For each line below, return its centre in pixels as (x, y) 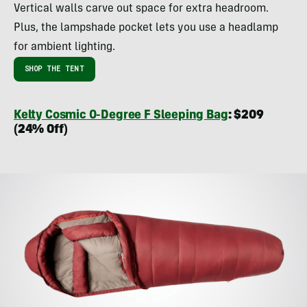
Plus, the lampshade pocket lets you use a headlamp (146, 28)
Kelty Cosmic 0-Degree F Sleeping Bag (121, 116)
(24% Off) (41, 131)
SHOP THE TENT (54, 69)
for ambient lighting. (64, 48)
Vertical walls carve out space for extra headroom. (141, 9)
